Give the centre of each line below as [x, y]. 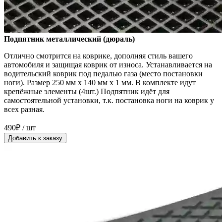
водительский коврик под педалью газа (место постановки [103, 74]
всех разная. [24, 110]
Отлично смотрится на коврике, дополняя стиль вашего [98, 56]
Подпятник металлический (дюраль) [69, 39]
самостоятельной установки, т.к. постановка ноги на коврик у [109, 101]
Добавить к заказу [35, 138]
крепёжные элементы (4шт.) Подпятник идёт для [87, 92]
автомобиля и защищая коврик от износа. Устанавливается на [108, 65]
